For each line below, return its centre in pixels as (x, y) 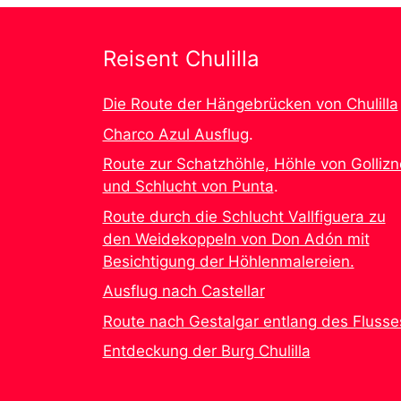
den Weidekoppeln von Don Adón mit (236, 239)
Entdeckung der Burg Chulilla (206, 351)
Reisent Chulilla (181, 59)
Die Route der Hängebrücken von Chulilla (250, 104)
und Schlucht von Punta (188, 187)
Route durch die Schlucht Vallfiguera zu (244, 216)
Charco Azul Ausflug (175, 134)
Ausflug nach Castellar (183, 291)
